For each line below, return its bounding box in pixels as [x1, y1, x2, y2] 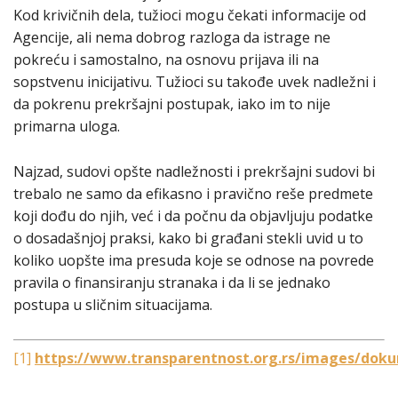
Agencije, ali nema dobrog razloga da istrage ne [13, 28, 330, 48]
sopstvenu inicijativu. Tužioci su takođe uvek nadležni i [13, 72, 376, 92]
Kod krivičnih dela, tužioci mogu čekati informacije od [13, 5, 366, 26]
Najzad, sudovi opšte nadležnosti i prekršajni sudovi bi [13, 162, 375, 182]
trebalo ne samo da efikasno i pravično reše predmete [13, 184, 373, 204]
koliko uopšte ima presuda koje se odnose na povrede [13, 251, 374, 271]
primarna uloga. [13, 116, 120, 137]
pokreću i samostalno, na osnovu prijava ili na [13, 50, 319, 70]
